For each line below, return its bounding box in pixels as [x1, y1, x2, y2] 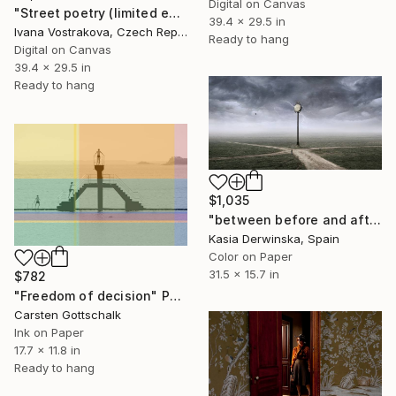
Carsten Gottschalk [14, 308, 121, 323]
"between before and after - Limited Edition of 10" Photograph [369, 212, 381, 228]
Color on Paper [209, 249, 293, 264]
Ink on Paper [14, 325, 84, 340]
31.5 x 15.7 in [209, 267, 279, 282]
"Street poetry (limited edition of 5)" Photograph [169, 4, 181, 20]
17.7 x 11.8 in [14, 343, 80, 358]
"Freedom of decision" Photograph [169, 288, 181, 304]
